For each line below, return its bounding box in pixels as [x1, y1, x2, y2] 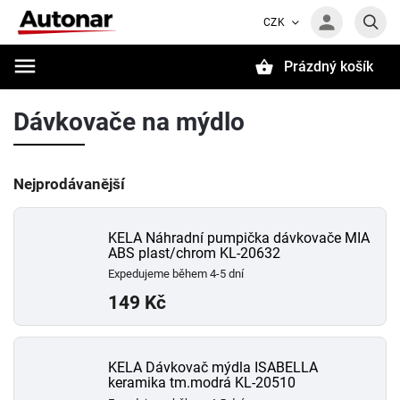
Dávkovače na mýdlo [13, 107, 245, 137]
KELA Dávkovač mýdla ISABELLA [108, 359, 318, 376]
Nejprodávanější [13, 175, 125, 193]
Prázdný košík [284, 58, 373, 75]
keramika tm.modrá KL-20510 [108, 374, 296, 391]
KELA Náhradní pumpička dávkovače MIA [108, 229, 370, 246]
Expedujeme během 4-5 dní [108, 267, 244, 280]
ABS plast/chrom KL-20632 [108, 245, 280, 262]
